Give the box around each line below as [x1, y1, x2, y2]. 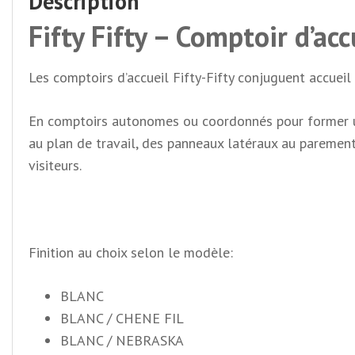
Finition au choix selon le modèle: [29, 242, 233, 261]
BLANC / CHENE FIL [60, 308, 184, 327]
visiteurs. [29, 155, 82, 174]
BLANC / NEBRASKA [60, 330, 184, 349]
